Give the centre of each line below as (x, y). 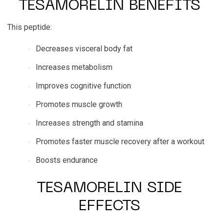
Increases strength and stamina (89, 123)
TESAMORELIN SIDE (109, 188)
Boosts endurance (67, 160)
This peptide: (30, 27)
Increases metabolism (74, 67)
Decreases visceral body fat (84, 49)
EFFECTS (109, 207)
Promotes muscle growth (79, 104)
